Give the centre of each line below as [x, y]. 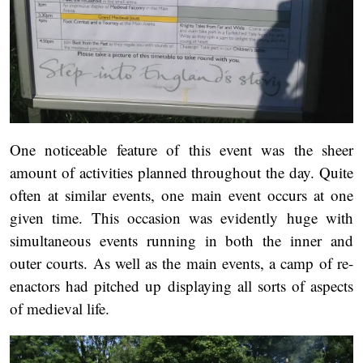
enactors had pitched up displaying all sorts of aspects [181, 286]
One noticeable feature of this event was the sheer [181, 150]
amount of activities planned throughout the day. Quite [181, 173]
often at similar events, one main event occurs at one [181, 195]
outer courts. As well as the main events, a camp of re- [181, 263]
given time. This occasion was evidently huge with [181, 218]
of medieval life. [60, 309]
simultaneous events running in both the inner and [181, 241]
